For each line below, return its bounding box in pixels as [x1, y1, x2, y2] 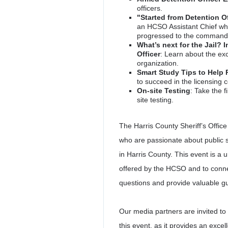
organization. [137, 59, 179, 68]
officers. [137, 4, 162, 13]
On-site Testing [137, 87, 190, 95]
